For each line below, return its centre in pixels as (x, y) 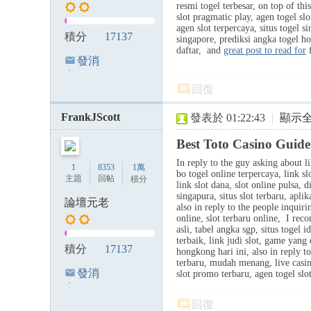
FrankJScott (91, 117)
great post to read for (265, 50)
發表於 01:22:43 (228, 118)
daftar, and (200, 50)
